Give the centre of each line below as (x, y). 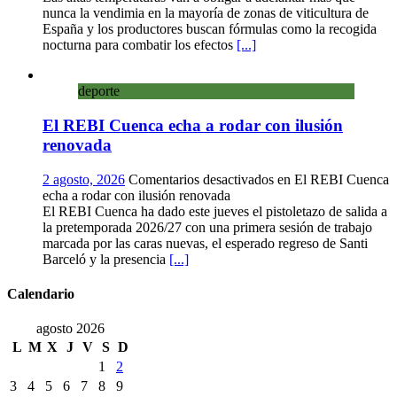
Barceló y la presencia (106, 259)
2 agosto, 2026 (84, 179)
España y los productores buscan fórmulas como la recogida (210, 29)
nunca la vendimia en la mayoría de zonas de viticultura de (206, 13)
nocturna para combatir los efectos (140, 45)
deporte (99, 91)
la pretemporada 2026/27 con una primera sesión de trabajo (207, 227)
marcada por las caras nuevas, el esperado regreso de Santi (205, 243)
